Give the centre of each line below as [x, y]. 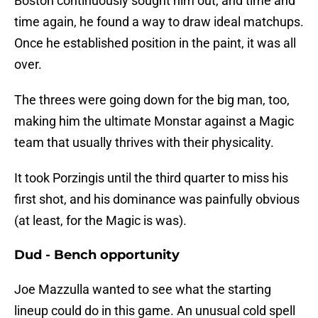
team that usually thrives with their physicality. [144, 143]
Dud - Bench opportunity [97, 255]
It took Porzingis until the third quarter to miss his [151, 178]
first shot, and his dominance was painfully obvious [157, 199]
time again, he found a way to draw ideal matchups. [159, 22]
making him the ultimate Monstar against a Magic [154, 121]
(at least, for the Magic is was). [100, 221]
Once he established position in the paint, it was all [155, 43]
